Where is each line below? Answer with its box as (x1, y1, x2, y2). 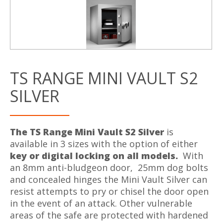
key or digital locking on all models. (10, 150, 178, 162)
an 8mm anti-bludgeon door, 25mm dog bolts (10, 162, 208, 174)
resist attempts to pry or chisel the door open (10, 185, 209, 198)
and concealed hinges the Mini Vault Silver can (10, 173, 207, 186)
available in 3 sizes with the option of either (10, 138, 198, 150)
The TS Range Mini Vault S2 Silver (10, 126, 166, 138)
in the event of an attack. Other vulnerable (10, 197, 192, 210)
